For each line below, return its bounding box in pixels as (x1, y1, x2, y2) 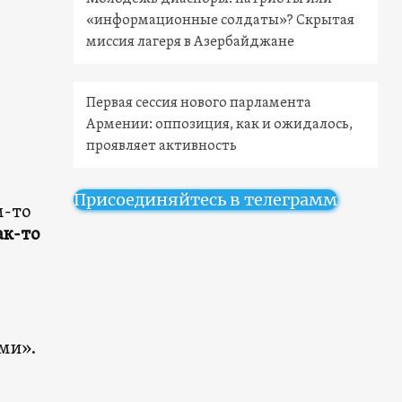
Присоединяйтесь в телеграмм (74, 189, 338, 211)
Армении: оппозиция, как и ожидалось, (86, 116, 354, 135)
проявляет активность (86, 137, 238, 156)
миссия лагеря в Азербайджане (86, 33, 295, 52)
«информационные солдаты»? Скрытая (86, 12, 355, 31)
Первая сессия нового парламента (86, 94, 312, 113)
